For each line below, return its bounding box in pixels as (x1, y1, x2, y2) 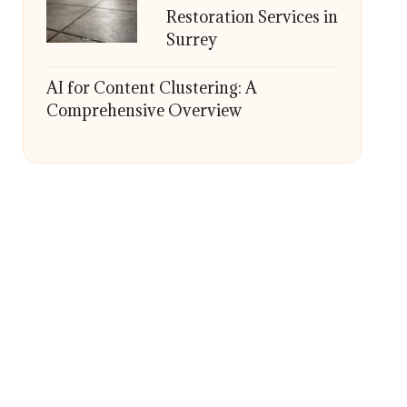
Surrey (165, 29, 217, 50)
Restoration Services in (165, 6, 338, 27)
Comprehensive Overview (45, 100, 242, 121)
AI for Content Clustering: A (45, 77, 257, 98)
